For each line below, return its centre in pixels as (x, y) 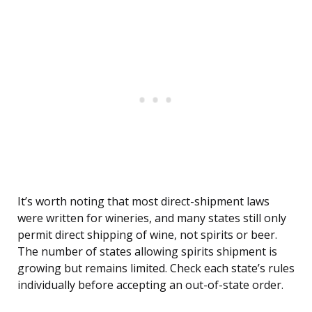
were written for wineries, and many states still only (152, 218)
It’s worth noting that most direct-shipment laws (143, 202)
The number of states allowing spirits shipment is (147, 252)
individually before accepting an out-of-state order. (150, 285)
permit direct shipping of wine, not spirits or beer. (147, 235)
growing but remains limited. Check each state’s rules (156, 268)
